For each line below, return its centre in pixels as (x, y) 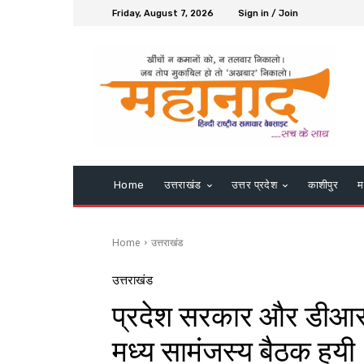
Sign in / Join (268, 13)
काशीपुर (323, 184)
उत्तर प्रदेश (255, 184)
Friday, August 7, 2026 (163, 13)
